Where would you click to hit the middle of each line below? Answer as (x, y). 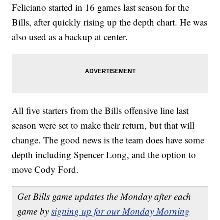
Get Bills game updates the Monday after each (104, 196)
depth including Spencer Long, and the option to (104, 155)
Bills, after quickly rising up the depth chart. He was (110, 22)
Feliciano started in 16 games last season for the (101, 7)
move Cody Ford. (45, 169)
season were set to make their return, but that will (103, 125)
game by (34, 211)
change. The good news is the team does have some (108, 140)
